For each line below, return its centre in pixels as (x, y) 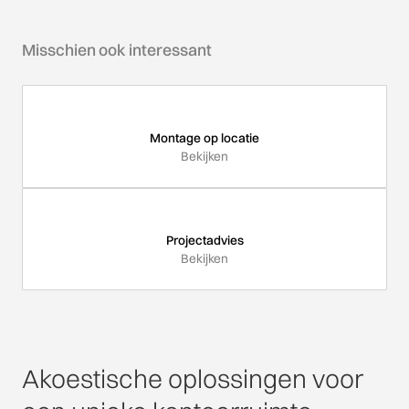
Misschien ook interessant (116, 49)
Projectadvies (204, 241)
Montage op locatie (204, 138)
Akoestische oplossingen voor (192, 378)
